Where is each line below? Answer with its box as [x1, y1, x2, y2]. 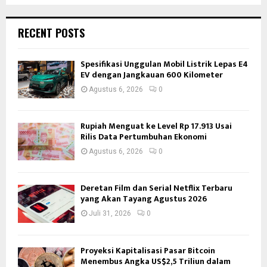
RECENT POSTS [18, 24, 85, 41]
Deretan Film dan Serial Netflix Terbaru [80, 181, 232, 195]
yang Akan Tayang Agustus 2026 [80, 192, 207, 206]
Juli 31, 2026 [89, 209, 131, 218]
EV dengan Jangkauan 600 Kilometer [80, 67, 223, 82]
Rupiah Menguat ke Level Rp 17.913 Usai [80, 119, 232, 133]
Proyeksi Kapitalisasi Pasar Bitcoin [80, 243, 215, 257]
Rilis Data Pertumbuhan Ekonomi [80, 129, 207, 144]
